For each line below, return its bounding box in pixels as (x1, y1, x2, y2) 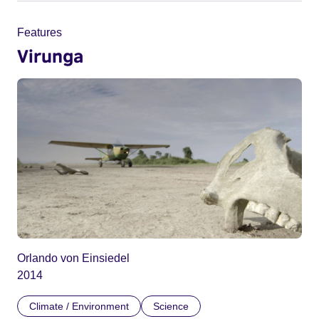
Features (17, 26, 62, 38)
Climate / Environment (29, 300, 129, 312)
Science (153, 300, 189, 312)
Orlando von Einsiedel (17, 251, 130, 264)
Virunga (17, 44, 83, 66)
